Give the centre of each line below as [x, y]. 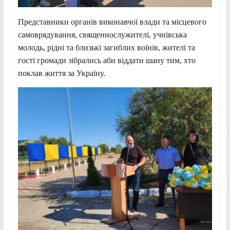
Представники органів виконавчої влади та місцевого [112, 22]
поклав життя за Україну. [61, 73]
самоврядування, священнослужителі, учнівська [102, 35]
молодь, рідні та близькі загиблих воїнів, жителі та [106, 48]
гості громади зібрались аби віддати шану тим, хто [107, 61]
